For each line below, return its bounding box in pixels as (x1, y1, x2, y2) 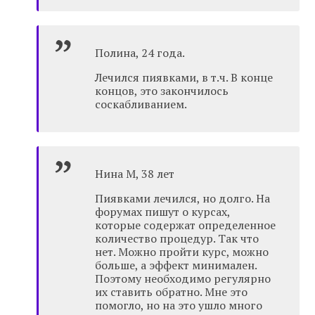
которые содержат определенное (95, 217, 276, 233)
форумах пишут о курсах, (95, 204, 231, 220)
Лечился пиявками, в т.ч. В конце (95, 70, 274, 86)
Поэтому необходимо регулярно (95, 271, 271, 287)
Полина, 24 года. (95, 45, 186, 61)
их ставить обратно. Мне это (95, 284, 248, 300)
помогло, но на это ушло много (95, 297, 263, 314)
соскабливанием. (95, 96, 188, 112)
